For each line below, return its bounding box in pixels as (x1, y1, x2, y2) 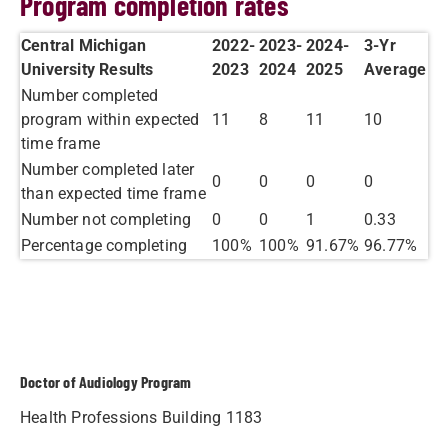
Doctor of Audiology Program (20, 372, 192, 391)
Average (364, 60, 427, 79)
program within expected (21, 110, 200, 129)
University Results (21, 60, 154, 79)
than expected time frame (21, 184, 206, 203)
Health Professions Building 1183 (20, 408, 263, 427)
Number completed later (21, 160, 195, 179)
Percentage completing (21, 236, 188, 255)
